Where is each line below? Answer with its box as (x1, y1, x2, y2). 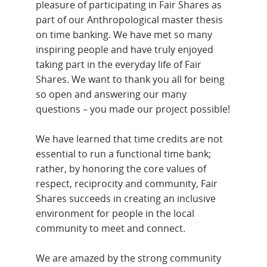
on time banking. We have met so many (36, 27, 213, 41)
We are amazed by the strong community (36, 251, 222, 265)
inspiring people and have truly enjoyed (36, 42, 214, 56)
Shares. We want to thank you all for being (36, 72, 225, 86)
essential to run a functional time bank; (36, 147, 212, 160)
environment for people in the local (36, 206, 195, 220)
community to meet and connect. (36, 221, 186, 235)
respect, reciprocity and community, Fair (36, 176, 218, 190)
